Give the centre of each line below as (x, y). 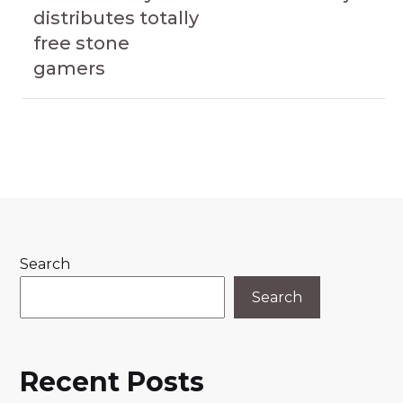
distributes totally (116, 18)
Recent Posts (112, 382)
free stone (81, 43)
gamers (69, 68)
